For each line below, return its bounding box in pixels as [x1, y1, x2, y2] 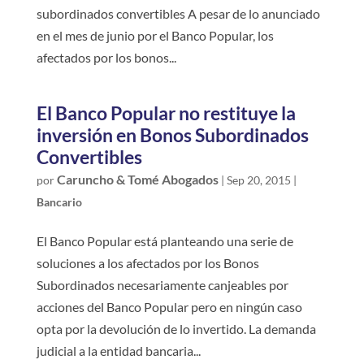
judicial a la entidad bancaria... [36, 342, 201, 358]
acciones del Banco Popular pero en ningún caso [36, 298, 302, 314]
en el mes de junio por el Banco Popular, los [36, 27, 274, 43]
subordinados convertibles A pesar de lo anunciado [36, 5, 320, 21]
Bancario [36, 194, 82, 209]
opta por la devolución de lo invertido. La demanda [36, 320, 316, 336]
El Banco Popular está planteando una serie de [36, 232, 293, 249]
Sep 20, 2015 [226, 172, 291, 187]
